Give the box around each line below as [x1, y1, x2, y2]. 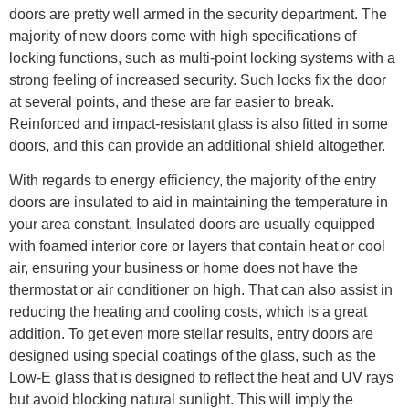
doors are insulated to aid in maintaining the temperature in [9, 194, 388, 211]
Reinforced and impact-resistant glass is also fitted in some [9, 115, 388, 131]
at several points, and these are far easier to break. [9, 93, 334, 110]
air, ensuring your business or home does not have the [9, 260, 358, 277]
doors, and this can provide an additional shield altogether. [9, 137, 385, 153]
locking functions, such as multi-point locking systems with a [9, 49, 395, 66]
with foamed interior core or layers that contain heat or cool [9, 238, 385, 255]
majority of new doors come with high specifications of [9, 27, 356, 44]
